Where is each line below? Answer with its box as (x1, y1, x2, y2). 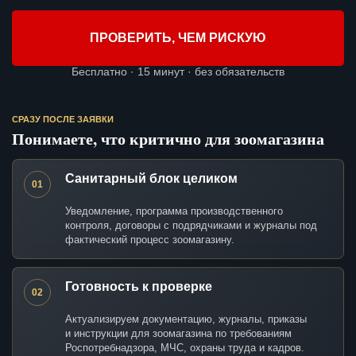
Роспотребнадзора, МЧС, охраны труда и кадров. (65, 342, 304, 354)
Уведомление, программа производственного (65, 205, 283, 218)
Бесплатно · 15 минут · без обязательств (72, 65, 284, 79)
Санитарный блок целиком (65, 172, 238, 186)
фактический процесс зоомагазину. (65, 234, 234, 246)
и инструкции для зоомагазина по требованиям (65, 327, 292, 340)
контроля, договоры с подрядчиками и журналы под (65, 219, 317, 232)
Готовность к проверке (65, 280, 212, 294)
